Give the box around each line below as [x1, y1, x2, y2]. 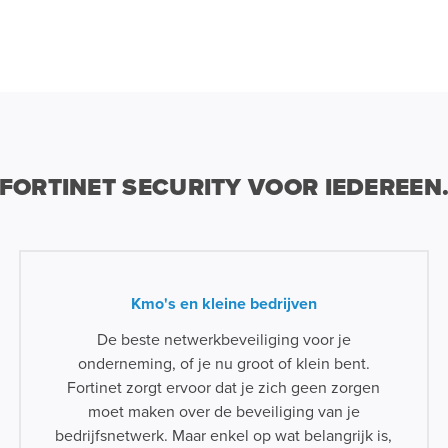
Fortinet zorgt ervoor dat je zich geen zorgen [67, 376, 381, 400]
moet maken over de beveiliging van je [87, 400, 360, 424]
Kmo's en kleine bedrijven [130, 292, 317, 316]
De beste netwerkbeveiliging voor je [96, 328, 351, 352]
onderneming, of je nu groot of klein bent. [77, 352, 370, 376]
